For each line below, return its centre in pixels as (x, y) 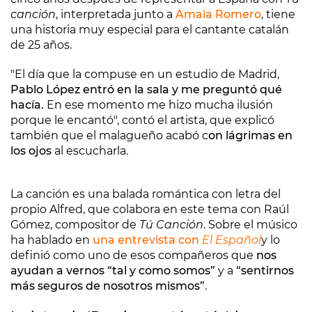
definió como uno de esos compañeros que (133, 255)
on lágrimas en (250, 135)
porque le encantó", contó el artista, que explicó (142, 120)
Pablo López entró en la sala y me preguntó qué (146, 89)
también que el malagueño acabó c (109, 135)
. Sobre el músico (250, 225)
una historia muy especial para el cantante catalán (150, 30)
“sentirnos (264, 271)
